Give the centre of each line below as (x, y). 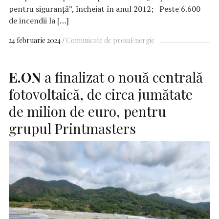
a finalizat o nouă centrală (122, 77)
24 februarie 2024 (35, 40)
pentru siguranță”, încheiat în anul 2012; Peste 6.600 (105, 9)
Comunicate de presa (98, 40)
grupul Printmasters (72, 128)
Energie (142, 40)
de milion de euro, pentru (88, 111)
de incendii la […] (39, 20)
